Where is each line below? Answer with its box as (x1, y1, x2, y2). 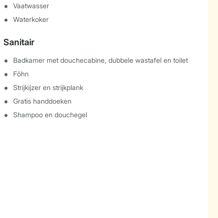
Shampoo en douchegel (13, 110, 87, 119)
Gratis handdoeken (13, 97, 72, 105)
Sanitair (3, 37, 35, 47)
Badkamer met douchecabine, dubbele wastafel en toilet (13, 56, 188, 64)
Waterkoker (13, 15, 49, 23)
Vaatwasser (13, 1, 49, 10)
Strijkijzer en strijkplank (13, 83, 83, 91)
